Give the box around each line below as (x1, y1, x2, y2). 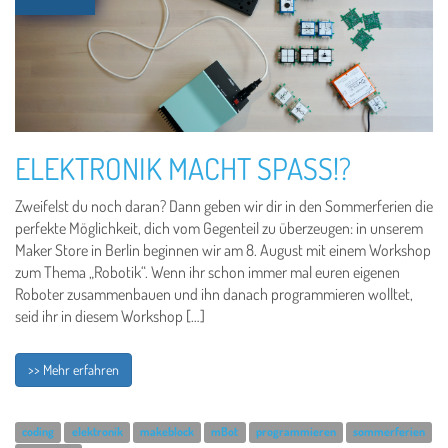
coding (22, 424, 55, 439)
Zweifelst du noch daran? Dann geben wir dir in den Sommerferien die (15, 196, 433, 216)
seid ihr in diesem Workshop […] (15, 306, 205, 326)
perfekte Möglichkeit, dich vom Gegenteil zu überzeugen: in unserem (15, 218, 423, 238)
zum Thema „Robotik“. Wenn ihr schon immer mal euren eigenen (15, 262, 400, 282)
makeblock (139, 424, 194, 439)
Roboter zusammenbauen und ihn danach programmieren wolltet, (15, 284, 413, 304)
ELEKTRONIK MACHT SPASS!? (15, 149, 339, 187)
